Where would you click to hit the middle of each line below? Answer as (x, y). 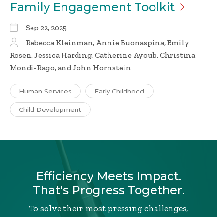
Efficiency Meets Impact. (108, 176)
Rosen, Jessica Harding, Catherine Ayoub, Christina (102, 55)
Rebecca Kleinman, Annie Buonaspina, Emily (108, 43)
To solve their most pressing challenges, (108, 209)
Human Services (45, 91)
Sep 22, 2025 (46, 28)
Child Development (50, 110)
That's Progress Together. (108, 190)
